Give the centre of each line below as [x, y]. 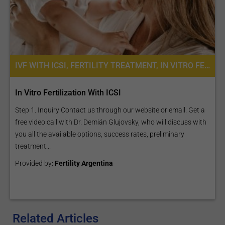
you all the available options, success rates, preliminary [100, 134]
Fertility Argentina [84, 163]
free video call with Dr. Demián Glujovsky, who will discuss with [111, 122]
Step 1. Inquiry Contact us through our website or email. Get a [110, 110]
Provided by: [35, 163]
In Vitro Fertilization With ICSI [68, 93]
